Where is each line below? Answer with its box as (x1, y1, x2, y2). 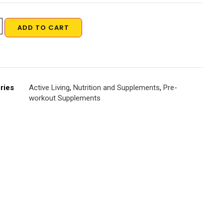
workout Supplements (29, 94, 101, 103)
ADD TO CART (17, 23, 69, 32)
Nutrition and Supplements (73, 83, 160, 92)
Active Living (29, 83, 70, 92)
